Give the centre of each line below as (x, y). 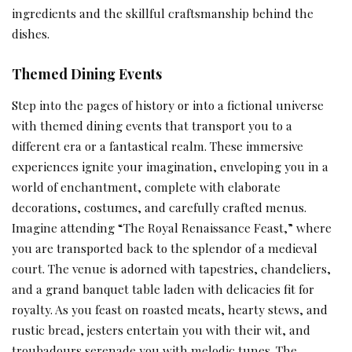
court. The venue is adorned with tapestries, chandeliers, (171, 268)
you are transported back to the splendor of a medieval (165, 247)
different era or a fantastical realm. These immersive (158, 145)
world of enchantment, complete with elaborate (146, 186)
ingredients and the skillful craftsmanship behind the (163, 13)
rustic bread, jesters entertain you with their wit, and (161, 329)
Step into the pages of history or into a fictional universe (168, 104)
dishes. (31, 34)
